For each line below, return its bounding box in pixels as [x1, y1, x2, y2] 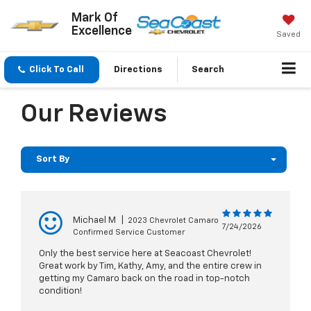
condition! [39, 287, 82, 296]
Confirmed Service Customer [73, 228, 185, 237]
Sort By [36, 155, 69, 165]
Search [192, 65, 224, 75]
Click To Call [29, 65, 84, 75]
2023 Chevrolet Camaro [128, 217, 219, 225]
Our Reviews [21, 102, 167, 128]
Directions [114, 65, 162, 75]
